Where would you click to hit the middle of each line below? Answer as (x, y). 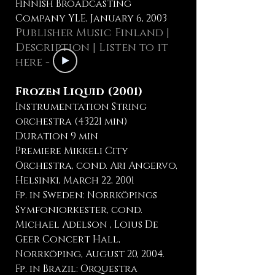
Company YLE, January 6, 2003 (91, 18)
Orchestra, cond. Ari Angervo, (96, 166)
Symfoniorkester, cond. (79, 210)
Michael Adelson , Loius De (87, 225)
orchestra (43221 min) (71, 122)
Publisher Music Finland (89, 33)
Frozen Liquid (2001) (79, 92)
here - (34, 63)
